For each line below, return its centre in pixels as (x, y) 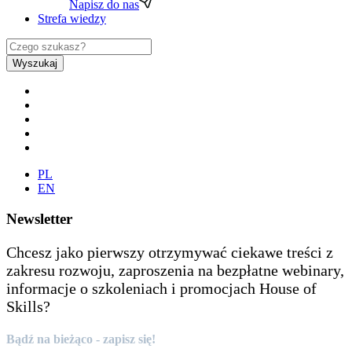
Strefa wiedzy (72, 18)
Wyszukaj (35, 63)
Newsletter (39, 218)
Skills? (28, 306)
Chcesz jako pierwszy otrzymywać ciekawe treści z (170, 252)
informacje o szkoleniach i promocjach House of (161, 288)
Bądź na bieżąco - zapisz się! (81, 339)
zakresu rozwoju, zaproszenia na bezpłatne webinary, (175, 270)
